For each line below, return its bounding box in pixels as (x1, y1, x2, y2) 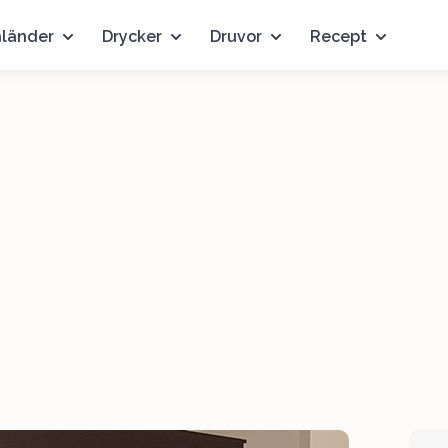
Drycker (102, 27, 163, 46)
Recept (310, 27, 368, 46)
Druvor (210, 27, 263, 46)
